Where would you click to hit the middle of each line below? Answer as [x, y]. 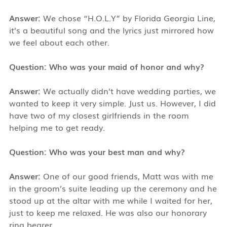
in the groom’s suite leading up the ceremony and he [113, 188]
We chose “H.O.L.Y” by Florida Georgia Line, [128, 17]
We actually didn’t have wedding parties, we [128, 90]
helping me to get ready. [57, 127]
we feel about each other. [59, 42]
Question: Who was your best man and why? [97, 151]
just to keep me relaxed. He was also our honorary [108, 212]
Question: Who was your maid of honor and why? [106, 66]
